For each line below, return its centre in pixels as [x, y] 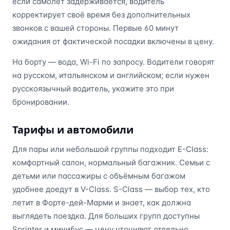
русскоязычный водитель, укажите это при [93, 88]
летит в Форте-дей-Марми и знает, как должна [102, 202]
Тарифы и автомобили [73, 129]
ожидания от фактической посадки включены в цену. [113, 41]
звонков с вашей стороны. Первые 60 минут [95, 28]
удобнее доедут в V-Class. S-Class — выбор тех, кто [111, 189]
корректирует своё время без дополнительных [101, 14]
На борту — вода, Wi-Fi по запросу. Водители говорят [113, 62]
